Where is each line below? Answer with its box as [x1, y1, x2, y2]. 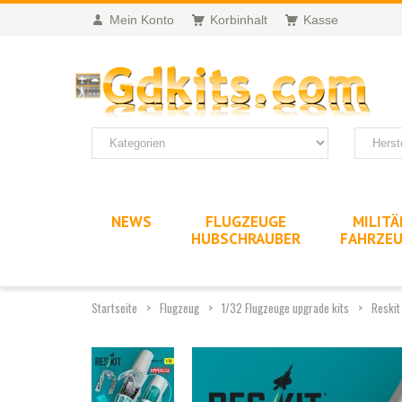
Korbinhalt [210, 13, 267, 27]
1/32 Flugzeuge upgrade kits [222, 298, 349, 317]
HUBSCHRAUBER [191, 228, 301, 249]
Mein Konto [109, 13, 174, 27]
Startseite [92, 298, 137, 317]
